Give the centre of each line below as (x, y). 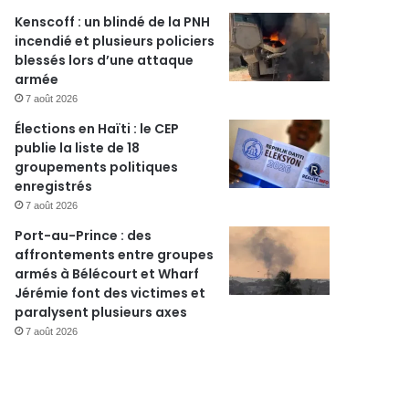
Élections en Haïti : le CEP (97, 129)
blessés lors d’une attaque (105, 60)
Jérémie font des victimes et (110, 293)
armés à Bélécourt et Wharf (107, 274)
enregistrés (54, 186)
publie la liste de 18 (78, 148)
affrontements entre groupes (115, 255)
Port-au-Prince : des (84, 236)
